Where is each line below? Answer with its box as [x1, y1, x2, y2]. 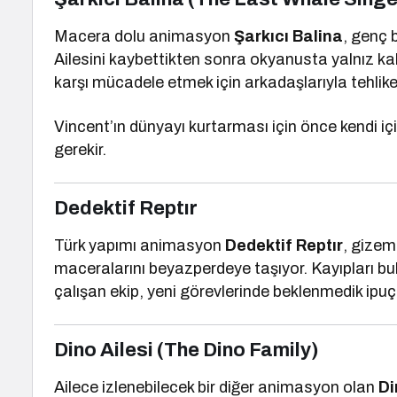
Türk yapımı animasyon [54, 237, 226, 254]
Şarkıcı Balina [234, 27, 344, 45]
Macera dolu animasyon [54, 27, 235, 45]
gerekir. [54, 141, 106, 159]
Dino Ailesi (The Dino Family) [54, 339, 319, 361]
